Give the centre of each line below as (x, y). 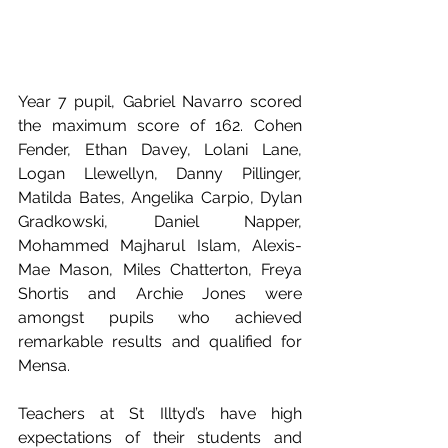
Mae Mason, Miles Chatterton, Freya (160, 269)
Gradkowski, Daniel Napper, (160, 221)
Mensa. (46, 365)
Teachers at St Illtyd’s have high (160, 413)
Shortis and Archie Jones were (160, 293)
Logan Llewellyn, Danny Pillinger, (160, 173)
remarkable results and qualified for (160, 341)
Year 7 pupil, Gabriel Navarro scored (160, 101)
